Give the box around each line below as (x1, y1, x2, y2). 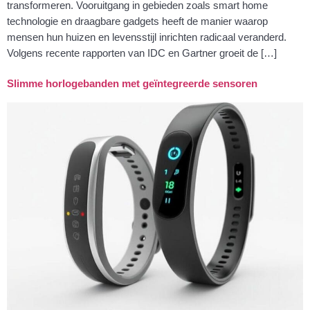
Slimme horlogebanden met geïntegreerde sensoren (7, 77, 257, 89)
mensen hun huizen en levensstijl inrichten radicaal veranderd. (7, 30, 286, 43)
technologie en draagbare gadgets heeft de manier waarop (7, 15, 268, 27)
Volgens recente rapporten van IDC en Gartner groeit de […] (7, 46, 277, 59)
